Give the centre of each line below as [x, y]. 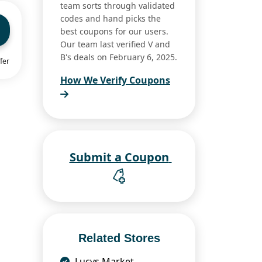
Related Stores [119, 238]
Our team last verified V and [115, 44]
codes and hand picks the [111, 19]
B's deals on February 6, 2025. [119, 57]
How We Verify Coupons [115, 80]
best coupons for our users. [114, 32]
